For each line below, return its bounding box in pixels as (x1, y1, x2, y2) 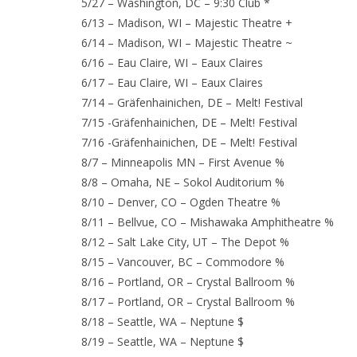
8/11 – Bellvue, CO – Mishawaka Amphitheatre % (81, 214, 334, 230)
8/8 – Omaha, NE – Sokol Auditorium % (81, 175, 284, 190)
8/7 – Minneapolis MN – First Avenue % (81, 155, 284, 171)
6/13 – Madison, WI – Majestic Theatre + (81, 15, 292, 31)
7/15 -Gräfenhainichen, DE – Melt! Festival (81, 115, 297, 131)
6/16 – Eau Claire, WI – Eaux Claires (81, 55, 263, 71)
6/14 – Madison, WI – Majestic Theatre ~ (81, 35, 292, 51)
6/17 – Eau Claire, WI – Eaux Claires (81, 75, 263, 91)
